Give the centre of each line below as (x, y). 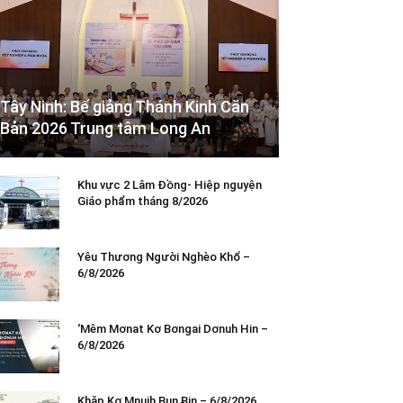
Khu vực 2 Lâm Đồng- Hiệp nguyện (170, 184)
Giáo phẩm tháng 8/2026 (145, 201)
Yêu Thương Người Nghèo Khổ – (164, 256)
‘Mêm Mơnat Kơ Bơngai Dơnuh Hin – (173, 328)
